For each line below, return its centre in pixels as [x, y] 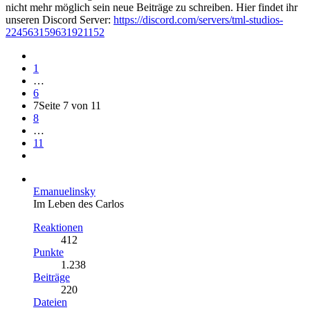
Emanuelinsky [64, 191]
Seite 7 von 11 [70, 105]
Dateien [50, 302]
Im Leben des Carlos [79, 203]
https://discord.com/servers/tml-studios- [198, 19]
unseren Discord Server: [60, 19]
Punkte [48, 252]
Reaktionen [58, 227]
